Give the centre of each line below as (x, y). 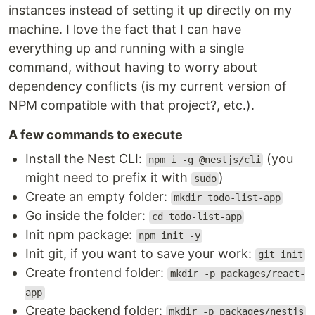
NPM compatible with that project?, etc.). (131, 105)
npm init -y (169, 236)
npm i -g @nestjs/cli (204, 160)
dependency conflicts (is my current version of (148, 86)
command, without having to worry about (133, 67)
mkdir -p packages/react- (237, 274)
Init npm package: (81, 235)
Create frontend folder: (96, 273)
